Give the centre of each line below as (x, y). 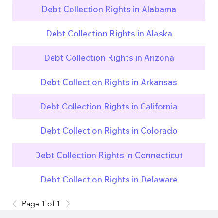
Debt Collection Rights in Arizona (109, 58)
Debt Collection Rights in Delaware (109, 180)
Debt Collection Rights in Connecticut (109, 155)
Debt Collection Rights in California (109, 107)
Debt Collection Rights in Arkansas (109, 82)
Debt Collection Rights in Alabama (109, 9)
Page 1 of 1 (41, 203)
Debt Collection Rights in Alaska (109, 34)
